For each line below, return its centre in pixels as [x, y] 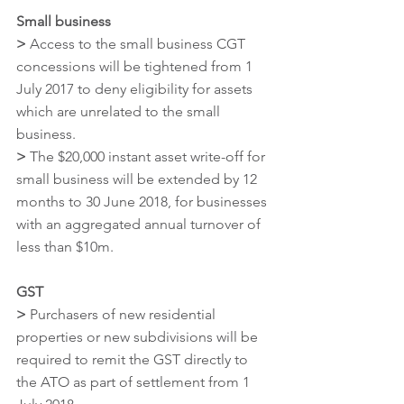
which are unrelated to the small [120, 111]
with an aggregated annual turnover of [140, 224]
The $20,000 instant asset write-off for [147, 156]
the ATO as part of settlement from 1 [135, 381]
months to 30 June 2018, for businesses [143, 201]
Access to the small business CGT [138, 43]
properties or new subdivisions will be [139, 336]
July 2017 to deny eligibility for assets [136, 88]
